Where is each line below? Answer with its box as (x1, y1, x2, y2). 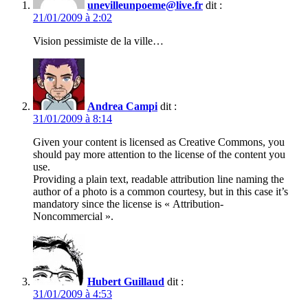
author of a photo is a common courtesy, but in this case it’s (33, 186, 288, 198)
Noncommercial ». (33, 210, 113, 223)
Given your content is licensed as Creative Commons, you (33, 136, 285, 148)
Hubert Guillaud (87, 276, 164, 288)
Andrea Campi (87, 100, 157, 113)
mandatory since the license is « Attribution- (33, 198, 223, 210)
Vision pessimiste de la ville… (33, 35, 164, 47)
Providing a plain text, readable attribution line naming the (33, 173, 284, 186)
